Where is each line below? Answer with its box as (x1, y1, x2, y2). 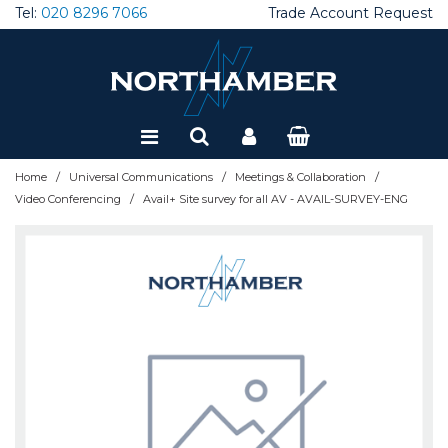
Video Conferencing (15, 191, 121, 206)
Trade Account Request (267, 4, 433, 22)
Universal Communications (69, 170, 213, 185)
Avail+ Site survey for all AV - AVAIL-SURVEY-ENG (143, 191, 408, 206)
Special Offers (20, 70, 116, 88)
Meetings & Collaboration (235, 170, 366, 185)
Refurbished (20, 128, 105, 146)
